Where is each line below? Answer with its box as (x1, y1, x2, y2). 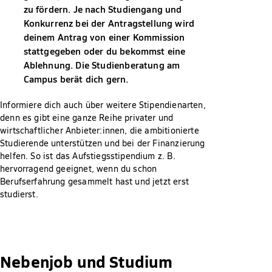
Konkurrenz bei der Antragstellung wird (23, 16, 195, 29)
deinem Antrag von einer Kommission (23, 30, 185, 43)
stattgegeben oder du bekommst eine (23, 44, 186, 57)
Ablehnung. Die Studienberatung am (23, 58, 180, 71)
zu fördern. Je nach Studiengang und (23, 2, 182, 15)
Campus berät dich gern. (23, 72, 129, 85)
